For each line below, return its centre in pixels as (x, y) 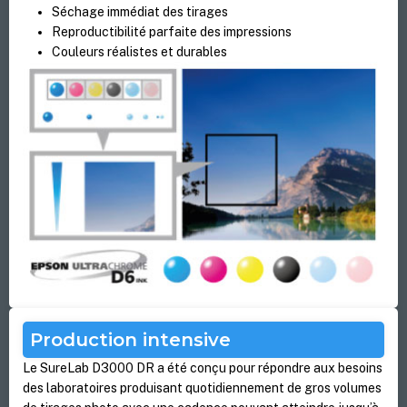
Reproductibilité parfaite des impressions (172, 32)
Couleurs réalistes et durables (140, 52)
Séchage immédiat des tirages (140, 12)
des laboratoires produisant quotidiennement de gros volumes (203, 388)
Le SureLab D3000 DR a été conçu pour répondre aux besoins (203, 368)
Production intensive (131, 340)
